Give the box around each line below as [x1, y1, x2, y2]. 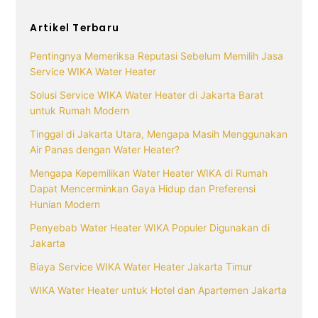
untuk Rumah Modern [30, 104, 130, 116]
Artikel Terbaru [30, 21, 120, 35]
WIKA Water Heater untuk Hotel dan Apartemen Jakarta [30, 285, 287, 297]
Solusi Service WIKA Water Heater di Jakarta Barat [30, 89, 264, 101]
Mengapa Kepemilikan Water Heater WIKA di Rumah [30, 167, 268, 179]
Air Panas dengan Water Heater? [30, 143, 180, 155]
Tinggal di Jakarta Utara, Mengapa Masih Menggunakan [30, 128, 288, 140]
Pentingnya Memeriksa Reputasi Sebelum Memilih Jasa [30, 50, 284, 62]
